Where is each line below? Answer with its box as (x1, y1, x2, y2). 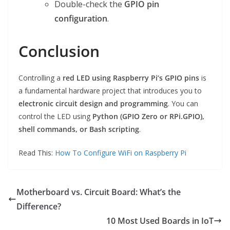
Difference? (16, 201, 61, 213)
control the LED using (18, 111, 92, 122)
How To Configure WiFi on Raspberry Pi (55, 148, 186, 158)
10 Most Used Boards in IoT (106, 215, 214, 227)
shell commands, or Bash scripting (18, 124, 139, 135)
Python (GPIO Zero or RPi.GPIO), (92, 111, 204, 122)
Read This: (18, 148, 55, 158)
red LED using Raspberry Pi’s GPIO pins (63, 73, 199, 83)
